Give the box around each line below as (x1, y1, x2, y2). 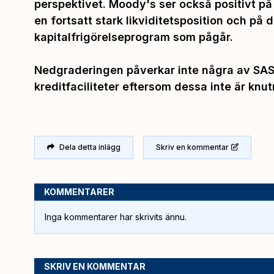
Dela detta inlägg (59, 142, 120, 152)
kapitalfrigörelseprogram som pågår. (34, 30, 233, 43)
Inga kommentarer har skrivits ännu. (45, 211, 187, 222)
